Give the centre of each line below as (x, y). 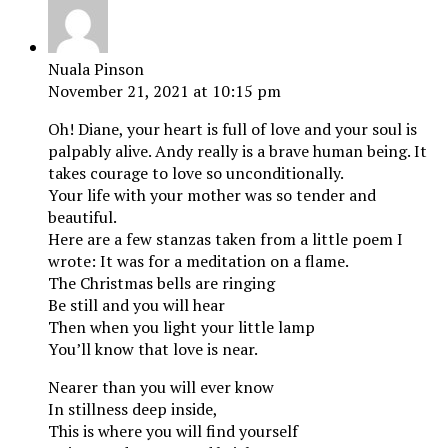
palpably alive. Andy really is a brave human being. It (237, 151)
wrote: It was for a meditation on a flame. (198, 261)
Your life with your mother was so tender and (212, 195)
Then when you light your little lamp (181, 327)
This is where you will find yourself (173, 431)
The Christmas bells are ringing (161, 283)
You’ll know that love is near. (153, 349)
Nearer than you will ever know (161, 387)
